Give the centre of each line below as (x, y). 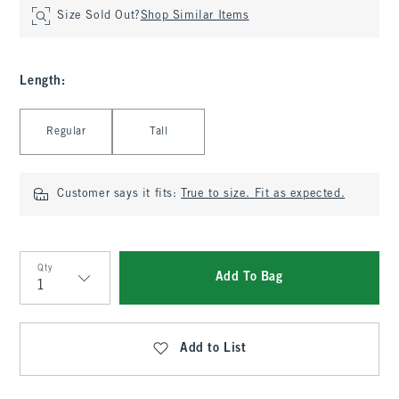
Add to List (213, 349)
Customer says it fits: (119, 194)
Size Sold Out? (99, 16)
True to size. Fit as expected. (263, 194)
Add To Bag (249, 277)
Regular (66, 132)
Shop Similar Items (195, 16)
